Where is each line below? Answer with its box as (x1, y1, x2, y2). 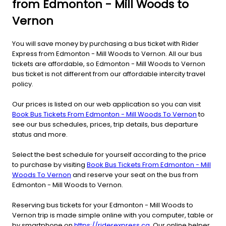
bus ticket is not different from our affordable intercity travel (12, 69, 205, 79)
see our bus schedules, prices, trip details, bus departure (12, 119, 198, 129)
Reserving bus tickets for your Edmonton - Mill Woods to (12, 200, 193, 210)
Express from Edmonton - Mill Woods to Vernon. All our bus (12, 48, 202, 59)
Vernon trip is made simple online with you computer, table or (12, 210, 213, 220)
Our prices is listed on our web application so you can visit (12, 99, 201, 109)
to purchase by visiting (12, 159, 87, 169)
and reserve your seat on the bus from (71, 169, 198, 180)
